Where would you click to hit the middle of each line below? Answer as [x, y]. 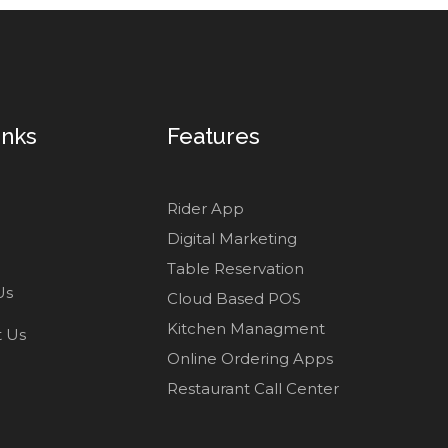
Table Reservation [235, 268]
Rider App [205, 208]
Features [213, 135]
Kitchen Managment [246, 328]
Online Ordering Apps [250, 358]
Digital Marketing [232, 238]
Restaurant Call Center [253, 388]
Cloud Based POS [234, 298]
